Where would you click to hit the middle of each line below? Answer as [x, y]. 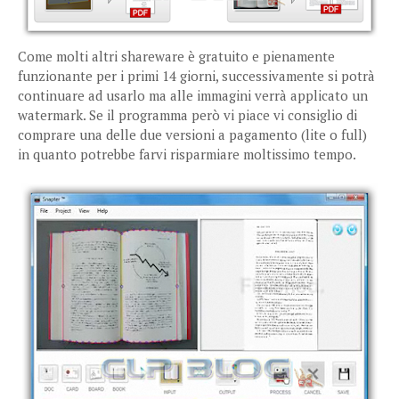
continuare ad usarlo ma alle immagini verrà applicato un [193, 95]
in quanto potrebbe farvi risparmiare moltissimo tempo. [187, 154]
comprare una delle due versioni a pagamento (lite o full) [192, 134]
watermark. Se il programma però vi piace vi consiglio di [187, 115]
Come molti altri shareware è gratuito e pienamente [176, 56]
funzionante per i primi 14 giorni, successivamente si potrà [196, 76]
